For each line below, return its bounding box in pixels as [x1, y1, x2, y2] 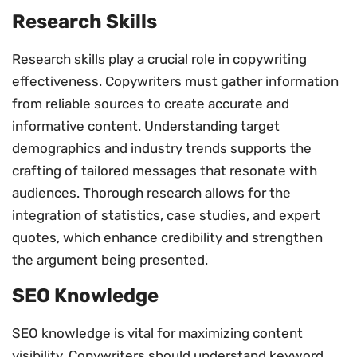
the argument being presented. [12, 252, 208, 269]
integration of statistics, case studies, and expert [12, 207, 320, 224]
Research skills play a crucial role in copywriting [12, 51, 307, 68]
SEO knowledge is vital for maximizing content [12, 324, 303, 341]
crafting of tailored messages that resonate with [12, 163, 317, 179]
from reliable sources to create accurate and [12, 96, 289, 112]
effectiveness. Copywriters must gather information [12, 73, 339, 90]
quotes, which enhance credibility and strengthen [12, 229, 323, 246]
